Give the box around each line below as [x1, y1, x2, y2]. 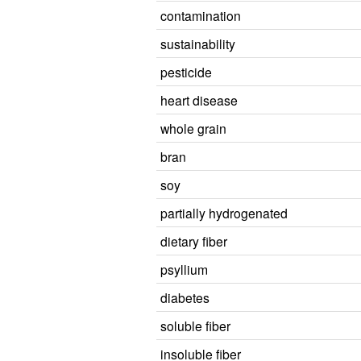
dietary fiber [160, 232, 227, 250]
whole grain [160, 119, 226, 137]
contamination [160, 6, 241, 24]
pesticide [160, 63, 212, 81]
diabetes [160, 288, 210, 306]
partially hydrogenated [160, 204, 288, 222]
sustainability [160, 35, 235, 52]
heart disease [160, 91, 238, 109]
